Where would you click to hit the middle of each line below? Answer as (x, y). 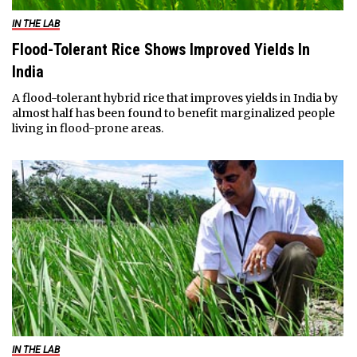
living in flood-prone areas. (87, 128)
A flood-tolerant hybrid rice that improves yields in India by (175, 98)
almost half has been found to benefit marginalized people (173, 113)
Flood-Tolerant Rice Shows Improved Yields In (161, 49)
